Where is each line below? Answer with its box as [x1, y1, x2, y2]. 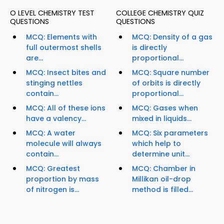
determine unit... [132, 149, 189, 159]
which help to [132, 138, 181, 149]
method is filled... [132, 184, 193, 195]
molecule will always [26, 138, 101, 149]
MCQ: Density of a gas [132, 32, 212, 42]
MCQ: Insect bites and [26, 67, 106, 78]
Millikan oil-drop [132, 174, 191, 184]
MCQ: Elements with [26, 32, 97, 42]
